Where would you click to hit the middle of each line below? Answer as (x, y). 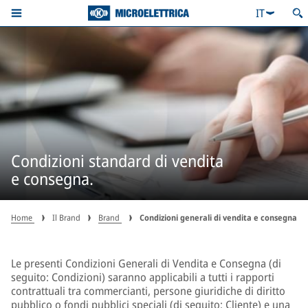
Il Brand (66, 218)
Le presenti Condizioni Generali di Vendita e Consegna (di (146, 263)
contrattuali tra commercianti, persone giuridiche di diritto (148, 291)
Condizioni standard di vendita (117, 160)
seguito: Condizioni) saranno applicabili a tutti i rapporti (143, 277)
